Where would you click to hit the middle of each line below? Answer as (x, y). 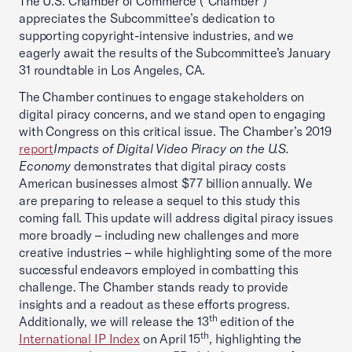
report (37, 148)
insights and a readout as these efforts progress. (154, 304)
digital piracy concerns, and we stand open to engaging (172, 114)
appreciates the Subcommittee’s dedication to (147, 18)
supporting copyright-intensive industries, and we (156, 35)
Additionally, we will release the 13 (114, 321)
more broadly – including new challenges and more (159, 235)
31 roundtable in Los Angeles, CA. (112, 70)
